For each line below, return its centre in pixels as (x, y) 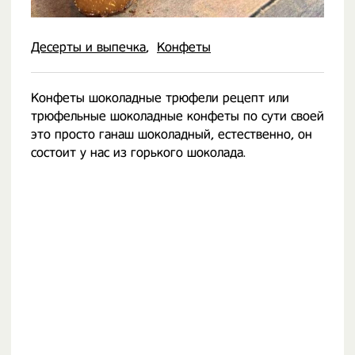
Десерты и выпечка (88, 47)
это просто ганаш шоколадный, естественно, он (172, 134)
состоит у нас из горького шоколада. (138, 153)
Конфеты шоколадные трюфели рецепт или (160, 98)
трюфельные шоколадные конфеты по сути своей (177, 116)
